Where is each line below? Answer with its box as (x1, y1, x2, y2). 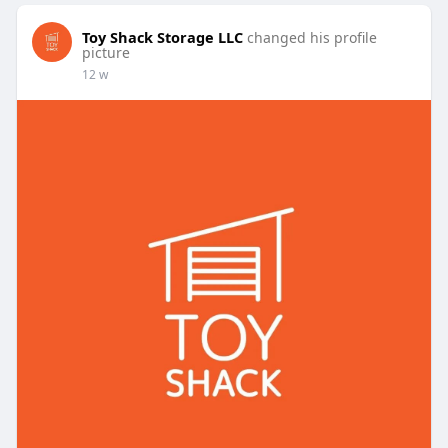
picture (81, 43, 130, 63)
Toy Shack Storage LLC (81, 27, 243, 48)
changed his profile (246, 28, 377, 48)
